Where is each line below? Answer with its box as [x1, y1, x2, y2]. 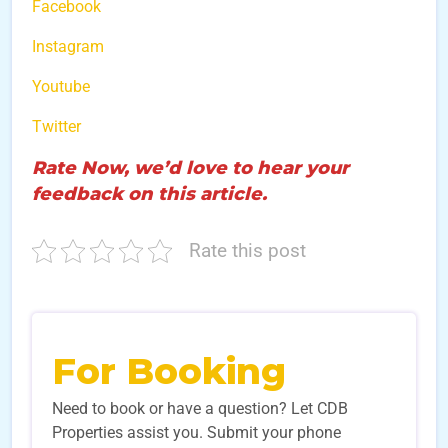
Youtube [32, 76, 90, 96]
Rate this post [189, 238, 306, 262]
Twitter [32, 116, 81, 136]
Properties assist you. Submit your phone [52, 422, 341, 442]
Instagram [32, 36, 104, 56]
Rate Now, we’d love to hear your [32, 156, 349, 179]
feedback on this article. [32, 182, 267, 205]
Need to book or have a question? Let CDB [52, 398, 348, 418]
